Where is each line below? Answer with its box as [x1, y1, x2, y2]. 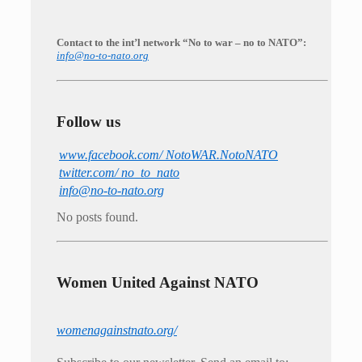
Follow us [57, 112, 120, 130]
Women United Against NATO [57, 274, 259, 292]
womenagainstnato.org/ [57, 323, 177, 338]
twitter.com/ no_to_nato [59, 166, 179, 180]
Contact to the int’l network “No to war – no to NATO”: [57, 36, 306, 48]
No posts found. [57, 210, 138, 225]
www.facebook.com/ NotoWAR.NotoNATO [59, 148, 278, 162]
